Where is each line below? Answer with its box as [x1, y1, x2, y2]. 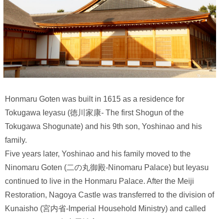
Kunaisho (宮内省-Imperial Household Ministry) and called [5, 204, 206, 213]
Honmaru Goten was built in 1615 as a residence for [5, 95, 184, 104]
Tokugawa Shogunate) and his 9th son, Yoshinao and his [5, 122, 202, 131]
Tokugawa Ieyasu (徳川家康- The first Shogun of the [5, 109, 184, 117]
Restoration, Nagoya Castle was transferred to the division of [5, 191, 214, 199]
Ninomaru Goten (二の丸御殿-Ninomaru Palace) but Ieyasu [5, 163, 209, 172]
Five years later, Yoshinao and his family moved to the [5, 150, 191, 158]
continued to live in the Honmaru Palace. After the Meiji [5, 177, 194, 186]
